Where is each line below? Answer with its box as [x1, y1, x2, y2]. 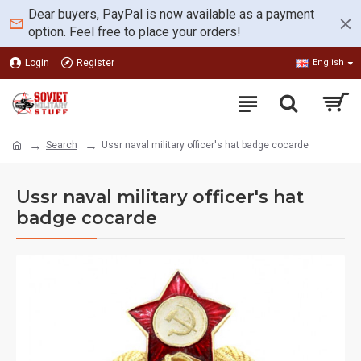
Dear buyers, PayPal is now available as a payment [28, 6, 314, 22]
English [313, 57, 344, 68]
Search [46, 139, 77, 151]
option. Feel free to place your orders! [28, 24, 241, 39]
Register [77, 57, 114, 68]
